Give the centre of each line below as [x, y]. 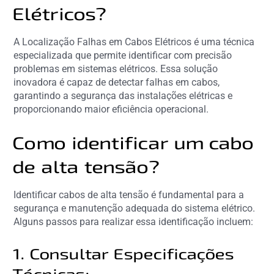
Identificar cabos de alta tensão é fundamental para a [129, 194]
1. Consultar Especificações [124, 253]
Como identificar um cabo [134, 142]
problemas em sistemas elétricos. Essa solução [116, 68]
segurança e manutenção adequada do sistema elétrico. [135, 208]
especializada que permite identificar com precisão [123, 55]
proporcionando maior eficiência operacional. [111, 109]
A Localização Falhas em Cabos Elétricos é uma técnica [134, 42]
